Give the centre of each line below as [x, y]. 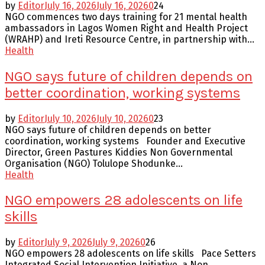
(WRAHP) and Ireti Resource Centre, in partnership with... [130, 39]
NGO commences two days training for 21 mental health [126, 17]
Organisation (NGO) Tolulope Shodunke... [94, 163]
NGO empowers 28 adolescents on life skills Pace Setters [130, 254]
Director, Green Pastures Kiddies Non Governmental [119, 152]
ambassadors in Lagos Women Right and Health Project [126, 28]
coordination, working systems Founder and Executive [125, 141]
